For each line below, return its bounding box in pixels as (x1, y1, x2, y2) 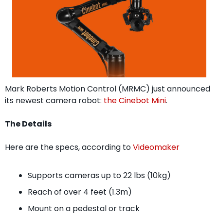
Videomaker (132, 141, 180, 153)
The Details (4, 118, 52, 129)
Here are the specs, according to (4, 141, 133, 153)
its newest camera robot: (4, 94, 104, 106)
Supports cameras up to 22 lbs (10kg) (27, 169, 171, 181)
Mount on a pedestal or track (27, 202, 140, 214)
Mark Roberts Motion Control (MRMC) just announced (4, 83, 210, 94)
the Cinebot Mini (103, 94, 166, 106)
